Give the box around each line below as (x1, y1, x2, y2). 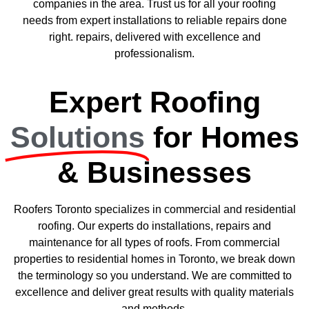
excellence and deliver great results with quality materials (15, 286, 294, 298)
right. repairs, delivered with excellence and (48, 31, 261, 43)
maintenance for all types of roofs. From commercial (29, 236, 280, 248)
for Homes (152, 120, 299, 154)
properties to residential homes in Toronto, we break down (14, 252, 295, 265)
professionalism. (114, 48, 195, 60)
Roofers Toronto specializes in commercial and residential (13, 203, 296, 215)
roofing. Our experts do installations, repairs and (38, 219, 271, 232)
